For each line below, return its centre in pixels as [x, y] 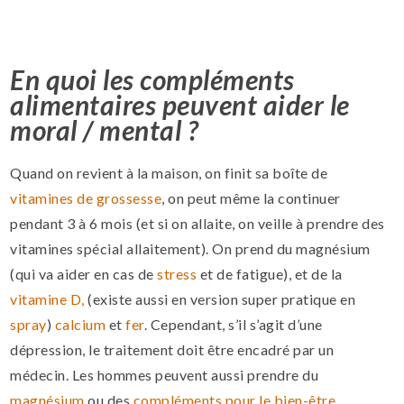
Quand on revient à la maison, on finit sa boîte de [169, 173]
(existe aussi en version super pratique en [220, 299]
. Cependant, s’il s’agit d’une [233, 325]
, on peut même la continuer [251, 198]
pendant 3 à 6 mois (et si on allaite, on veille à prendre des [197, 224]
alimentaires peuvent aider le [180, 105]
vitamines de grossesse [86, 198]
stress [177, 274]
